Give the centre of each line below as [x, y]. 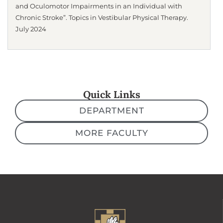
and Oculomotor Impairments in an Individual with [99, 6]
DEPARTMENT [111, 111]
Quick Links [111, 95]
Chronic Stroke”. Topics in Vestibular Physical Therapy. [102, 17]
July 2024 [31, 29]
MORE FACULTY [111, 133]
